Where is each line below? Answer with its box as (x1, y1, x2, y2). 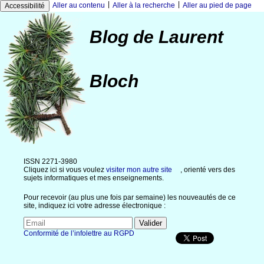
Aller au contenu (52, 1, 105, 9)
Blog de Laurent (90, 27, 223, 47)
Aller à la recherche (113, 1, 175, 9)
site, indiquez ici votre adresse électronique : (24, 202, 166, 210)
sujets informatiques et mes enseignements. (24, 174, 164, 182)
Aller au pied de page (183, 1, 252, 9)
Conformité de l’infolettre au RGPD (24, 229, 134, 238)
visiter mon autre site (106, 166, 172, 174)
